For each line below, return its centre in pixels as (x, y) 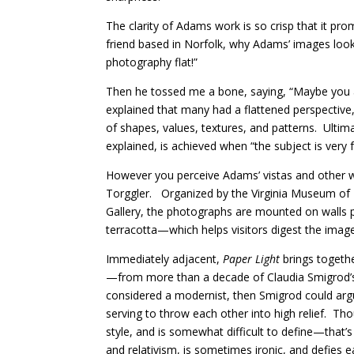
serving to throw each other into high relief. (217, 313)
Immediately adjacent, (165, 258)
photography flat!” (152, 62)
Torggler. (131, 193)
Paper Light (252, 258)
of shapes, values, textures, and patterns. (212, 127)
